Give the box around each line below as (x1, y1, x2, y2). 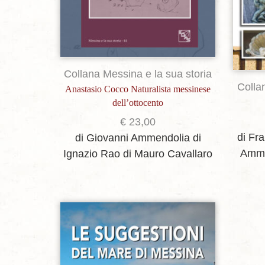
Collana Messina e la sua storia (64, 68, 212, 80)
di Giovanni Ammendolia (75, 132, 190, 144)
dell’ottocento (112, 98, 164, 108)
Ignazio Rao (63, 148, 121, 160)
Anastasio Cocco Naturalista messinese (65, 84, 211, 95)
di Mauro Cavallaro (123, 148, 213, 160)
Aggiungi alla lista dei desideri (93, 244, 204, 254)
